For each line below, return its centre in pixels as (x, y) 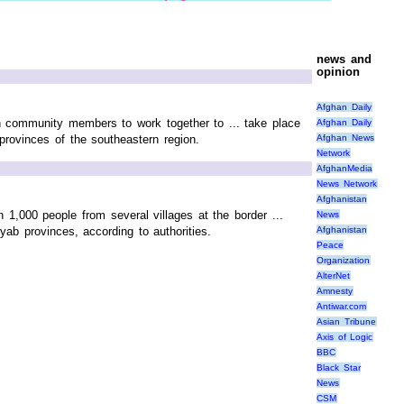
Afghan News (345, 138)
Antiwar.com (341, 307)
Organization (343, 261)
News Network (347, 184)
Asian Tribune (346, 322)
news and (344, 59)
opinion (338, 71)
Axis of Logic (345, 337)
